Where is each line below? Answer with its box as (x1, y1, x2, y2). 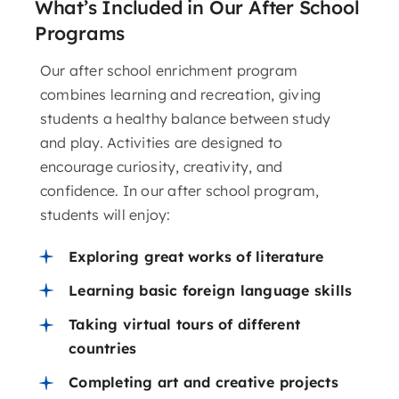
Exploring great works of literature (69, 247, 324, 265)
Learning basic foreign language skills (69, 281, 353, 299)
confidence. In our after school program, (39, 181, 320, 199)
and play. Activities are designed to (39, 133, 283, 151)
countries (69, 338, 137, 357)
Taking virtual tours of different (69, 314, 301, 333)
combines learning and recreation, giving (39, 85, 322, 103)
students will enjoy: (39, 205, 171, 224)
